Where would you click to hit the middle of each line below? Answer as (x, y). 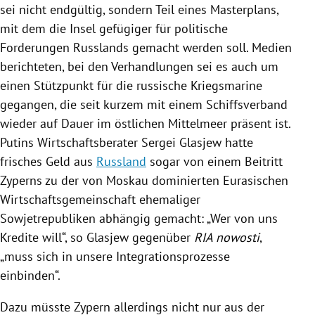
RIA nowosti (227, 237)
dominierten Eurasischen (218, 180)
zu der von (74, 180)
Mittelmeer (198, 123)
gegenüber (161, 237)
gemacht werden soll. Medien (210, 47)
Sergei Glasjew (181, 142)
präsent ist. (259, 123)
